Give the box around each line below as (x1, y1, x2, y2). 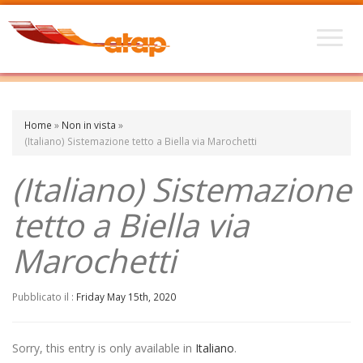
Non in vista (62, 118, 116, 131)
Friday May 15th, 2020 (76, 290, 176, 303)
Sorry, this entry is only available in (12, 340, 195, 356)
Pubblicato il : (12, 290, 76, 303)
